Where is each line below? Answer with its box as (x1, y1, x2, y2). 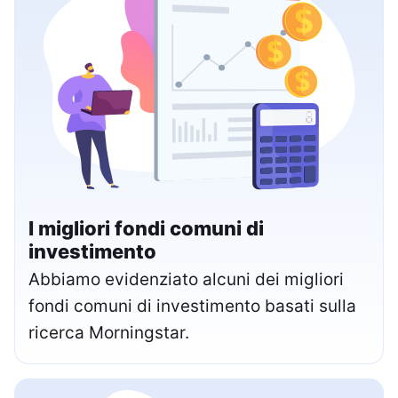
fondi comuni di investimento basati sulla (28, 295, 356, 316)
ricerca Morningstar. (28, 322, 189, 343)
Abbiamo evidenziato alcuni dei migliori (28, 268, 344, 290)
